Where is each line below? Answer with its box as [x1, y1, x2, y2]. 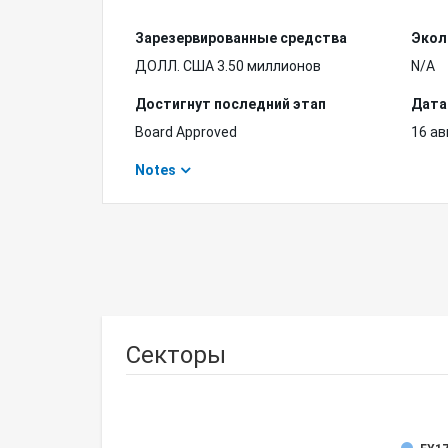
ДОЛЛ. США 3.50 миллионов [135, 58, 321, 74]
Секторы [126, 341, 226, 369]
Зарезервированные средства [135, 30, 347, 46]
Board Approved [135, 124, 237, 140]
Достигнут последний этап [135, 96, 326, 112]
